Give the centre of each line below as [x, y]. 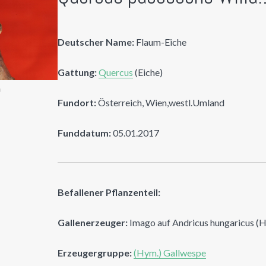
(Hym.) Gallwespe [170, 252]
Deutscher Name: [96, 42]
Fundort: [77, 102]
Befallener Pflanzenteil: [109, 192]
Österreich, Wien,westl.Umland [161, 102]
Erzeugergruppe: [95, 252]
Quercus [116, 72]
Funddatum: [85, 132]
